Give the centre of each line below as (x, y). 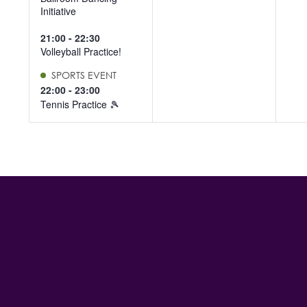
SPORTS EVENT (84, 75)
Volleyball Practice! (81, 52)
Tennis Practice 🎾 (80, 104)
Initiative (58, 11)
